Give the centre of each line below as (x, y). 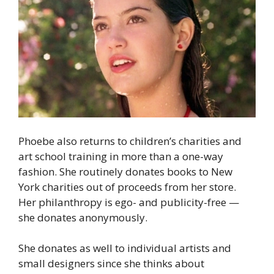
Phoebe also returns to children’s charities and (130, 141)
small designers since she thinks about (111, 264)
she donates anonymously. (83, 217)
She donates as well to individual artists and (125, 248)
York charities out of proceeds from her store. (127, 187)
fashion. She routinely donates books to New (125, 171)
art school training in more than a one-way (121, 156)
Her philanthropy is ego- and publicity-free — (129, 202)
